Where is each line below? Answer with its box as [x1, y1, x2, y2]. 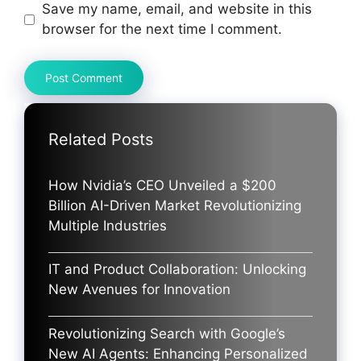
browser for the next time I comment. [41, 21, 282, 37]
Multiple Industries [48, 217, 167, 234]
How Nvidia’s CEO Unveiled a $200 [48, 176, 276, 193]
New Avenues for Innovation [48, 281, 230, 297]
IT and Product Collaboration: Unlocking [48, 261, 306, 277]
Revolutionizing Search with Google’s [48, 325, 285, 342]
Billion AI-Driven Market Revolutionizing [48, 197, 301, 214]
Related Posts [48, 129, 153, 149]
